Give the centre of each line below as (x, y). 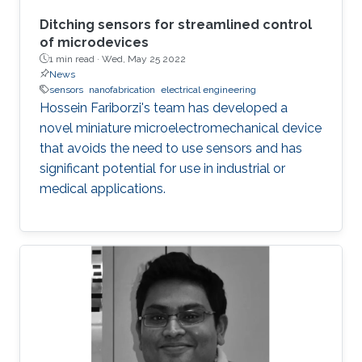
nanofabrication (122, 89)
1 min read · (76, 59)
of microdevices (94, 42)
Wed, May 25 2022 (144, 59)
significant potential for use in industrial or (162, 168)
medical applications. (103, 188)
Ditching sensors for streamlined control (176, 24)
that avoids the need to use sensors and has (171, 148)
